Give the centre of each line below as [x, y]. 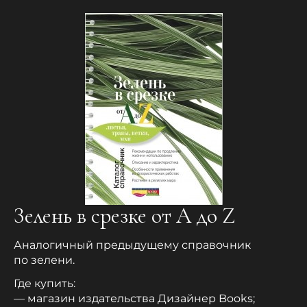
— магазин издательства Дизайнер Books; [134, 299]
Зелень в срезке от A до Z [124, 216]
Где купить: [45, 284]
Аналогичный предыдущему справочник [132, 245]
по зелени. [44, 260]
